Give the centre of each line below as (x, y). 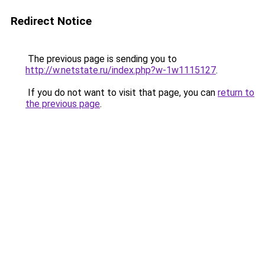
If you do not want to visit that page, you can (122, 93)
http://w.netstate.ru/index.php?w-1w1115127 (121, 70)
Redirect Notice (51, 21)
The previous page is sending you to (101, 59)
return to (236, 93)
